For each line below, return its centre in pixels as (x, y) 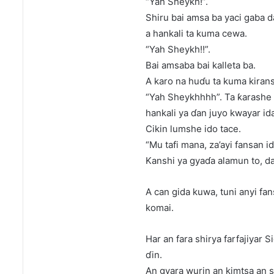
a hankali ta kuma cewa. (196, 34)
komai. (160, 208)
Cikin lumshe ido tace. (193, 129)
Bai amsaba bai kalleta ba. (201, 65)
